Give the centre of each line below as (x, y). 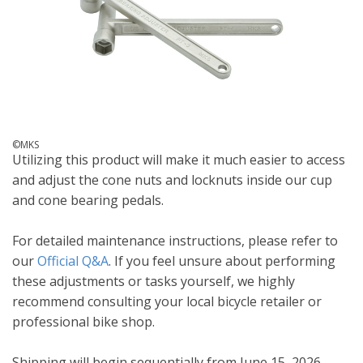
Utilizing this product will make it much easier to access (179, 159)
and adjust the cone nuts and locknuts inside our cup (172, 179)
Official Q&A (73, 261)
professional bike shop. (83, 321)
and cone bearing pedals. (88, 200)
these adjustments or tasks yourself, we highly (154, 281)
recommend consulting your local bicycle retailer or (167, 301)
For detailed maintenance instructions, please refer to (175, 240)
